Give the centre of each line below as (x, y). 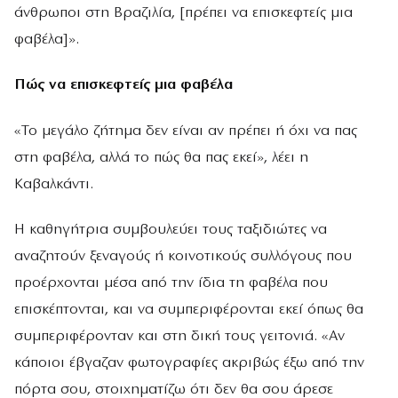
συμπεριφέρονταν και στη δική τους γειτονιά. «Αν (179, 336)
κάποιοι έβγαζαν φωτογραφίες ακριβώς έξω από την (189, 362)
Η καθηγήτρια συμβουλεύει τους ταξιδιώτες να (171, 229)
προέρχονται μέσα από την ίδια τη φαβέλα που (171, 283)
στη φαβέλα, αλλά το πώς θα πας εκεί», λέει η (161, 157)
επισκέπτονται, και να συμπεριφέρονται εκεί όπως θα (189, 309)
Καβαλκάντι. (54, 184)
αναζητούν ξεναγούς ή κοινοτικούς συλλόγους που (183, 256)
